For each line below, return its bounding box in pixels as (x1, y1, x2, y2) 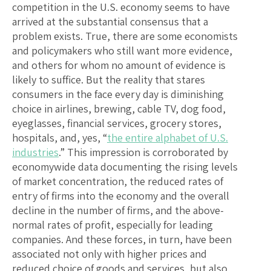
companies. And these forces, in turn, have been (12, 232, 232, 247)
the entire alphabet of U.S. (107, 131, 228, 145)
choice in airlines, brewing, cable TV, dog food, (12, 102, 226, 116)
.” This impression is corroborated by (59, 145, 228, 160)
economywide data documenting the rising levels (12, 160, 238, 174)
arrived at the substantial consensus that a (12, 15, 208, 29)
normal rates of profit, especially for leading (12, 218, 213, 232)
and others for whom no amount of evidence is (12, 58, 226, 73)
